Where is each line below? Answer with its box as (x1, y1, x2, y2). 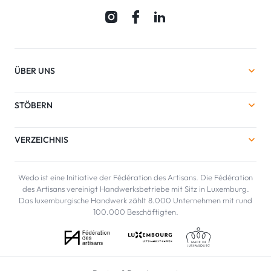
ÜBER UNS (15, 65, 55, 77)
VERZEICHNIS (15, 134, 68, 146)
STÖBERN (15, 100, 53, 111)
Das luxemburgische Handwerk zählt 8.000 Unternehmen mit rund (19, 195, 252, 206)
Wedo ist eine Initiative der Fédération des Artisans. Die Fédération (18, 172, 253, 183)
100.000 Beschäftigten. (93, 207, 178, 217)
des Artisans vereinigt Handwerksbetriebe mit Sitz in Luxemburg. (22, 184, 249, 194)
